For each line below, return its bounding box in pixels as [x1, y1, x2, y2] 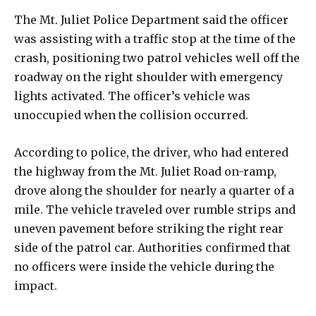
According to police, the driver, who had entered [14, 145, 288, 159]
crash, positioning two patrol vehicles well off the [14, 50, 300, 65]
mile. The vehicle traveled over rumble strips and [14, 202, 296, 217]
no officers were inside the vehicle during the [14, 259, 274, 274]
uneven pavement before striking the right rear [14, 221, 284, 236]
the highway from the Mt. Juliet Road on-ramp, [14, 164, 276, 178]
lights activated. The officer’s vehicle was [14, 88, 250, 103]
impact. [14, 278, 57, 293]
